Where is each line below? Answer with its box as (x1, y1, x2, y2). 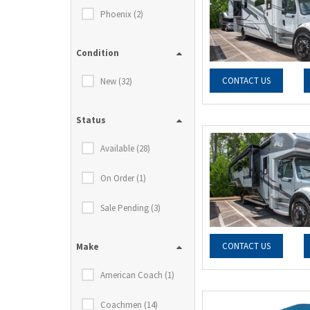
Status (76, 114, 106, 126)
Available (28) (100, 143, 150, 154)
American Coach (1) (100, 269, 174, 281)
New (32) (100, 75, 132, 87)
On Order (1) (100, 172, 146, 184)
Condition (76, 47, 119, 59)
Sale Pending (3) (100, 202, 161, 214)
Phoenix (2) (100, 8, 143, 20)
